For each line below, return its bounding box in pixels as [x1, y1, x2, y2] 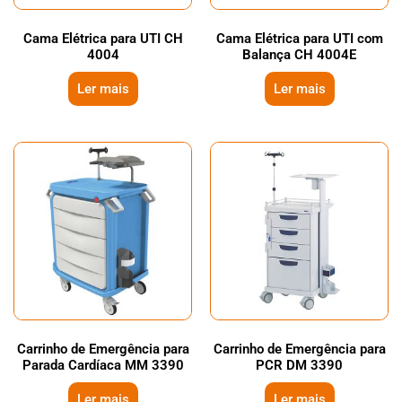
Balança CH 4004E [242, 46, 356, 63]
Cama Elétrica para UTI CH [22, 30, 183, 47]
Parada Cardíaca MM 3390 [22, 356, 184, 373]
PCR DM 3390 [256, 356, 343, 373]
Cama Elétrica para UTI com [215, 30, 383, 47]
